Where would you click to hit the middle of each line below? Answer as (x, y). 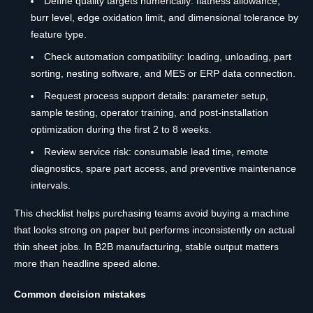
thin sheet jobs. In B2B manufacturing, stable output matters (146, 247)
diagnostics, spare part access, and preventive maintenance (163, 169)
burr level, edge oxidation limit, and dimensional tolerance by (165, 18)
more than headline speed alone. (87, 264)
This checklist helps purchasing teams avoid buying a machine (152, 213)
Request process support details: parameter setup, (156, 96)
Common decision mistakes (80, 294)
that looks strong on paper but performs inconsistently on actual (154, 230)
